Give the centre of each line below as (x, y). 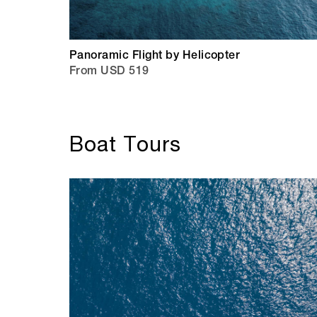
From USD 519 (109, 73)
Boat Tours (125, 144)
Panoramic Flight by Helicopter (155, 57)
